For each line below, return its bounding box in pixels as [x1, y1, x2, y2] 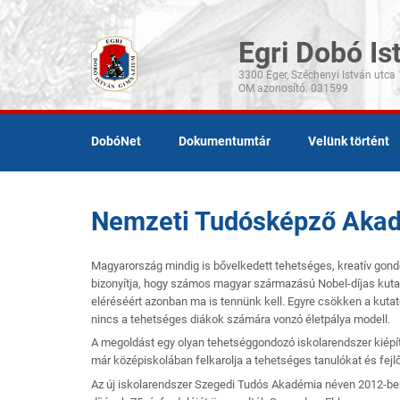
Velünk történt [308, 134, 389, 148]
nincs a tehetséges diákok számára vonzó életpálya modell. [91, 312, 390, 326]
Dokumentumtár [179, 134, 271, 148]
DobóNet [91, 134, 141, 148]
